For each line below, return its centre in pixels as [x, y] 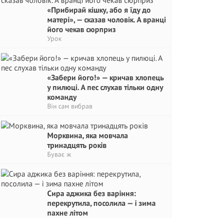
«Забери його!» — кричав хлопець [106, 77]
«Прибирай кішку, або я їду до [99, 10]
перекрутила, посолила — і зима [101, 203]
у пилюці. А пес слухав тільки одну [105, 87]
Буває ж [59, 154]
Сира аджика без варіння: [91, 193]
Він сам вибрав [70, 106]
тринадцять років [77, 145]
